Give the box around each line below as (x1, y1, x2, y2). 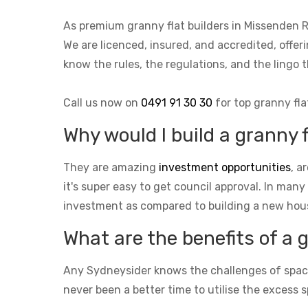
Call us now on (63, 96, 141, 109)
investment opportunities (159, 160, 291, 174)
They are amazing (63, 160, 159, 174)
